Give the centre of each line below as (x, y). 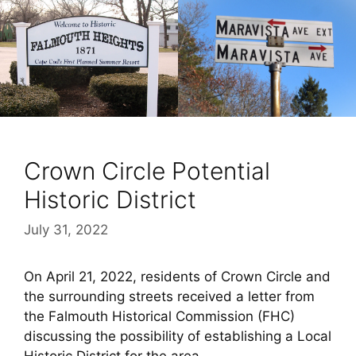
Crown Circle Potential (147, 170)
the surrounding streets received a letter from (169, 297)
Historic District (110, 199)
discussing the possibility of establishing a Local (178, 337)
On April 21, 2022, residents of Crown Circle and (177, 277)
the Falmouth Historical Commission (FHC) (159, 317)
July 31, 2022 (66, 230)
